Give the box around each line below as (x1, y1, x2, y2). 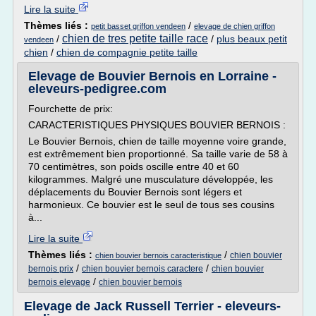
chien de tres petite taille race (62, 32, 208, 44)
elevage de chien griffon (194, 22, 275, 30)
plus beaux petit (217, 33, 287, 44)
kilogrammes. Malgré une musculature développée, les (28, 174, 273, 185)
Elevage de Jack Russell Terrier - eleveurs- (24, 299, 281, 313)
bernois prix (28, 264, 73, 274)
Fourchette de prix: (28, 103, 113, 114)
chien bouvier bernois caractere (82, 264, 203, 274)
